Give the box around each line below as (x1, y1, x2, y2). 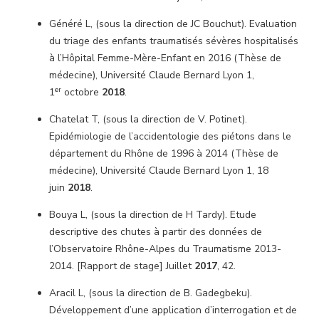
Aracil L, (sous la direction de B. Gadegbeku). (49, 286, 252, 300)
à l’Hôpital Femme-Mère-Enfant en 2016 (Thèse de (49, 51, 281, 65)
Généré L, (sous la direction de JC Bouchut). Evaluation (49, 17, 297, 31)
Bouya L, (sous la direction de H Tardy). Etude (49, 208, 256, 221)
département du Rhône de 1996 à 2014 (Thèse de (49, 147, 278, 160)
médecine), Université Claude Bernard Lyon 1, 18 (49, 164, 268, 177)
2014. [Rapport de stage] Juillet (49, 259, 194, 273)
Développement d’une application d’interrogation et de (49, 303, 297, 317)
